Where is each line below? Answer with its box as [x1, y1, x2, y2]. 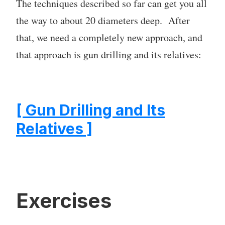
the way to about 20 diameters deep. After [16, 14, 190, 28]
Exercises [16, 188, 111, 213]
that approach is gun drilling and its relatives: [16, 48, 201, 62]
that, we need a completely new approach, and [16, 31, 202, 45]
